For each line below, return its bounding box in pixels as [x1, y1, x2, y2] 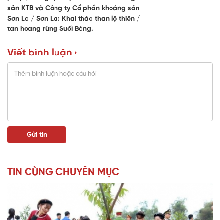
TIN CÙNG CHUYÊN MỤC [7, 167, 119, 178]
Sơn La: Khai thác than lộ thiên [36, 15, 137, 23]
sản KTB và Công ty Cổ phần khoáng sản [7, 5, 139, 13]
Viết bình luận [7, 48, 72, 58]
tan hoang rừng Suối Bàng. [7, 26, 93, 33]
